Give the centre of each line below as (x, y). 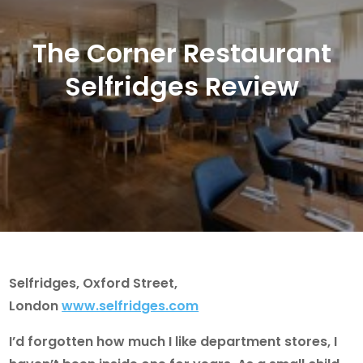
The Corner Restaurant (181, 53)
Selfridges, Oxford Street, (94, 283)
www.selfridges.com (130, 305)
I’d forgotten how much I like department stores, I (173, 341)
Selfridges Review (181, 86)
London (36, 305)
